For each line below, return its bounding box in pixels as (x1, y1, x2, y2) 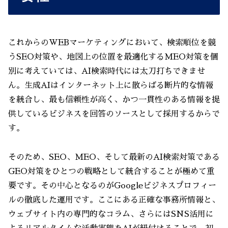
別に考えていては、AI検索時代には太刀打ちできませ (8, 67, 205, 76)
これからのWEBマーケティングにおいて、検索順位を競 (8, 39, 216, 47)
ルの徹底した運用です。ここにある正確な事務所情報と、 (8, 195, 220, 204)
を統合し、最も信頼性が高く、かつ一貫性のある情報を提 (8, 96, 220, 104)
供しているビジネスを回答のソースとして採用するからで (8, 110, 220, 119)
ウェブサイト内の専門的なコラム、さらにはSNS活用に (8, 210, 214, 218)
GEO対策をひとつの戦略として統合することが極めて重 (8, 167, 215, 176)
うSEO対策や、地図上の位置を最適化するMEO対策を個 (8, 53, 218, 62)
